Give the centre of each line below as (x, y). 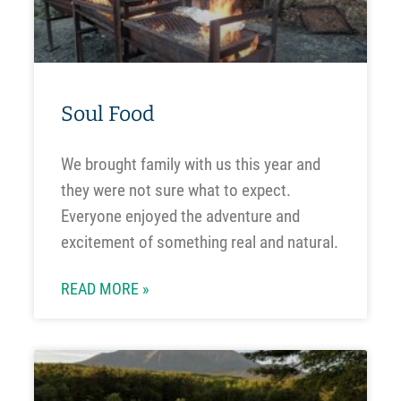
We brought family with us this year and (190, 165)
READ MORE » (105, 290)
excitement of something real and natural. (199, 243)
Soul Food (107, 114)
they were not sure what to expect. (175, 191)
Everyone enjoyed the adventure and (180, 217)
